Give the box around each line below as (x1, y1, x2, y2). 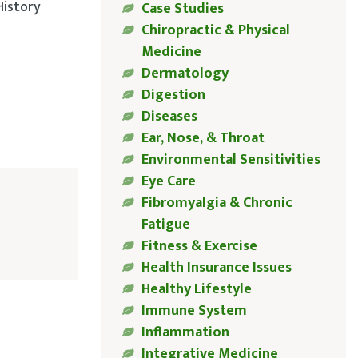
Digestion (141, 83, 205, 108)
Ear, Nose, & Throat (141, 126, 265, 151)
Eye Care (141, 169, 196, 194)
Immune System (141, 299, 247, 324)
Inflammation (141, 320, 229, 345)
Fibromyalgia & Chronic (141, 191, 292, 216)
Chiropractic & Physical (141, 18, 290, 43)
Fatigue (141, 213, 190, 237)
